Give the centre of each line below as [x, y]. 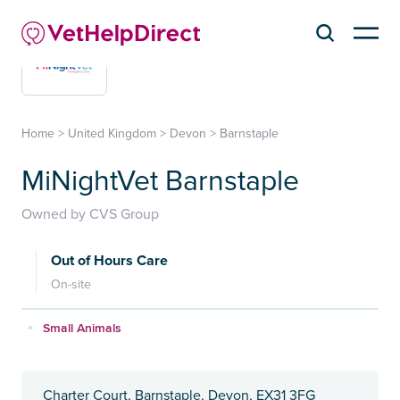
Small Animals [82, 327]
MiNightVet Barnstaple [160, 181]
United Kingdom [112, 133]
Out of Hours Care [109, 260]
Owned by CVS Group [90, 214]
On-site [71, 284]
